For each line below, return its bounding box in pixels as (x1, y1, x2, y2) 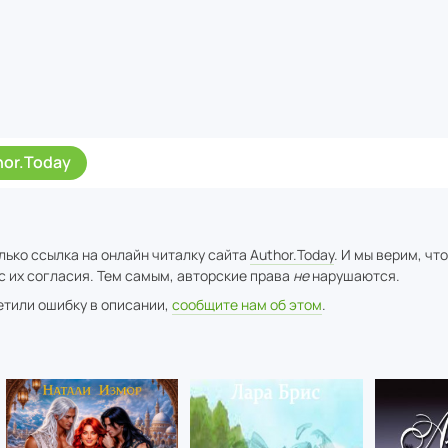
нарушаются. (309, 266, 400, 286)
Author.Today (250, 245, 334, 265)
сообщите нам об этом (172, 295, 322, 315)
